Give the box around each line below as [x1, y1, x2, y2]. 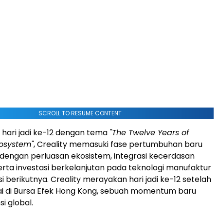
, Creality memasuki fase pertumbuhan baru [34, 139, 202, 150]
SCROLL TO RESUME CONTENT [38, 109, 122, 118]
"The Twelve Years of [109, 127, 189, 139]
